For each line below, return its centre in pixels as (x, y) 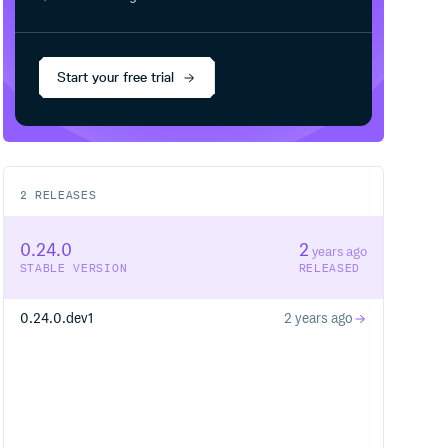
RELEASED (329, 269)
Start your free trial (116, 77)
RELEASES (62, 196)
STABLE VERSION (73, 269)
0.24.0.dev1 (56, 319)
